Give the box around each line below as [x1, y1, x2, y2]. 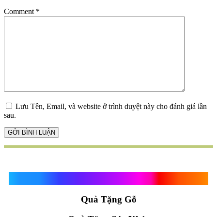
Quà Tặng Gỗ [80, 194, 137, 204]
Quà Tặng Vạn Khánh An [45, 172, 172, 185]
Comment [4, 7, 36, 16]
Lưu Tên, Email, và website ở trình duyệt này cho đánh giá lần [15, 102, 207, 111]
